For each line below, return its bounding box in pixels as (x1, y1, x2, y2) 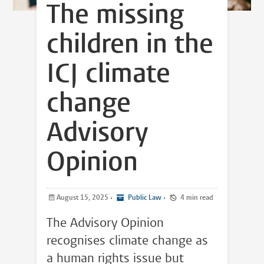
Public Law (126, 194, 161, 202)
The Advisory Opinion (46, 216, 164, 230)
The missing (46, 2, 184, 30)
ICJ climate (46, 61, 170, 89)
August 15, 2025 (56, 194, 110, 202)
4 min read (186, 194, 213, 202)
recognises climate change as (46, 234, 208, 248)
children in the (46, 31, 213, 60)
